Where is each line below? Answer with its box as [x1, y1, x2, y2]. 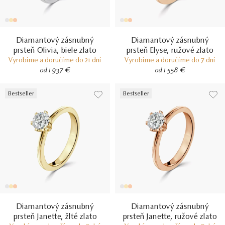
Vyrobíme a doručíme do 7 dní [125, 57, 215, 64]
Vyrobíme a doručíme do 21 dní [9, 57, 101, 64]
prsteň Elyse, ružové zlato [127, 47, 213, 55]
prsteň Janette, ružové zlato [123, 213, 217, 221]
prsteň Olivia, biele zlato [14, 47, 96, 55]
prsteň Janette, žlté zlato [13, 213, 97, 221]
